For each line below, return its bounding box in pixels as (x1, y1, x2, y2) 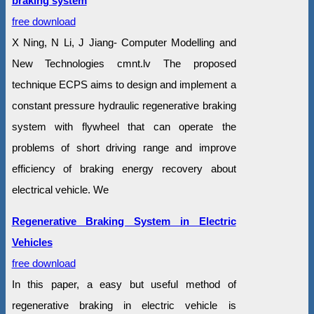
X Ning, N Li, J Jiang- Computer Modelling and (11, 36, 236, 49)
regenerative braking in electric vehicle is (11, 299, 236, 312)
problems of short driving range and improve (11, 142, 236, 154)
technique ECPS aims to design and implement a (11, 78, 236, 91)
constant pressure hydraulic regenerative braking (11, 100, 236, 112)
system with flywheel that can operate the (11, 121, 236, 133)
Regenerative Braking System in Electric (11, 215, 236, 228)
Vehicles (11, 236, 53, 249)
